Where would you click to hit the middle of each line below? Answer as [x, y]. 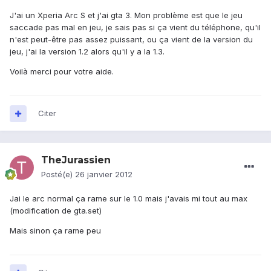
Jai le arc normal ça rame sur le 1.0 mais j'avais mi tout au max [129, 199]
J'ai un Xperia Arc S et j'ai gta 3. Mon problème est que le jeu [126, 15]
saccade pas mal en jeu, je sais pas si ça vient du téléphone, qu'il [135, 28]
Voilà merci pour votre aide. [62, 72]
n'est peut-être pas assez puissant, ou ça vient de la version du [131, 40]
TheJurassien [76, 160]
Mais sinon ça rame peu [55, 231]
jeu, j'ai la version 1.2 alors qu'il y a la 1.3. [87, 52]
